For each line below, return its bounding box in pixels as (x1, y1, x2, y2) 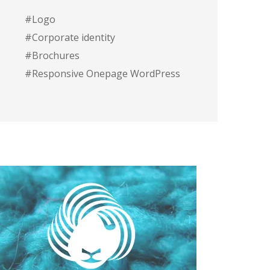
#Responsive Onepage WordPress (25, 66, 180, 80)
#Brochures (25, 48, 80, 62)
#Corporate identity (25, 30, 115, 44)
